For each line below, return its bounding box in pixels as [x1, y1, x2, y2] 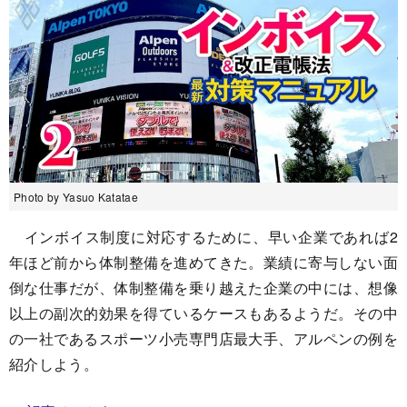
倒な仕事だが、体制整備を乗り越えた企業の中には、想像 [9, 276, 398, 298]
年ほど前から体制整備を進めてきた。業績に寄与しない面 [9, 251, 398, 273]
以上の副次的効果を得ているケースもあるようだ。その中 [9, 302, 398, 323]
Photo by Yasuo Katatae [14, 188, 139, 204]
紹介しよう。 [9, 352, 98, 374]
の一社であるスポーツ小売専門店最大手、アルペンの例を [9, 327, 398, 349]
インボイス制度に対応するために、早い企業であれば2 [9, 225, 398, 247]
